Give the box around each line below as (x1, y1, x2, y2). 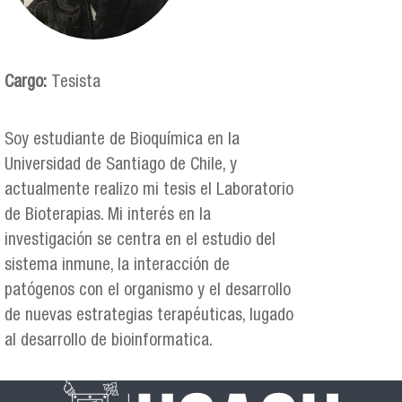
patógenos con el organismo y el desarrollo (4, 283, 291, 301)
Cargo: (4, 74, 51, 92)
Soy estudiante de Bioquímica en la (4, 132, 240, 150)
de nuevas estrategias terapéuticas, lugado (4, 308, 293, 326)
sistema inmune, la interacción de (4, 258, 230, 275)
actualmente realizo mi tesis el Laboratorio (4, 182, 293, 200)
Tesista (51, 74, 100, 92)
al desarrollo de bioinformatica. (4, 333, 213, 351)
